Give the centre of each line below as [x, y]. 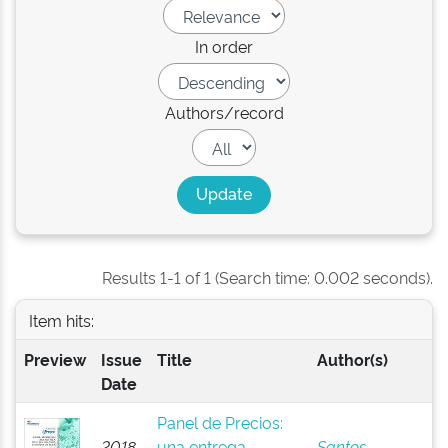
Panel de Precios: [219, 422]
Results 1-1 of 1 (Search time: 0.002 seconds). [267, 277]
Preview [54, 359]
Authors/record [224, 112]
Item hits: [61, 319]
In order [224, 46]
